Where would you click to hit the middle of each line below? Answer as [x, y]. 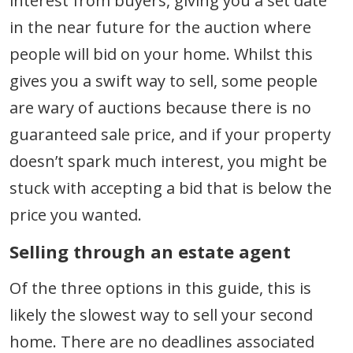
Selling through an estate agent [150, 251]
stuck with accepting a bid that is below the [171, 188]
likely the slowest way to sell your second [161, 314]
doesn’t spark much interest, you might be [168, 161]
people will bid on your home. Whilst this [161, 54]
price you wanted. [76, 214]
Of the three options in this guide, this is [160, 288]
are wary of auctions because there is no [160, 107]
